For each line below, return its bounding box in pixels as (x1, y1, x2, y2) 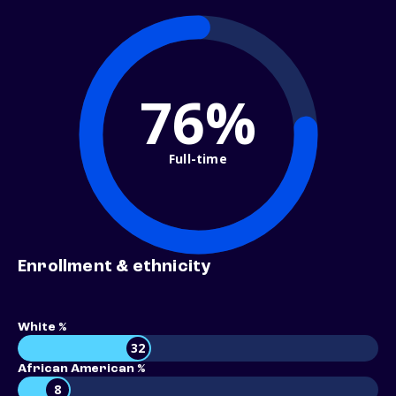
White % (18, 321, 66, 334)
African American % (18, 362, 145, 376)
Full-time (169, 149, 227, 167)
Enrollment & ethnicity (18, 258, 211, 277)
